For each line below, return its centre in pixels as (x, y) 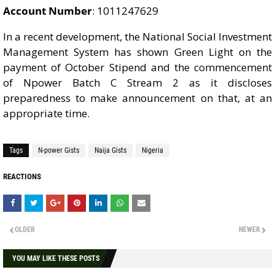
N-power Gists (59, 150)
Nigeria (153, 150)
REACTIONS (22, 176)
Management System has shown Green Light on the (137, 52)
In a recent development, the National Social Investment (137, 37)
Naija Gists (110, 150)
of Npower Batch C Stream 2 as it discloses (137, 83)
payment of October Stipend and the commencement (137, 67)
